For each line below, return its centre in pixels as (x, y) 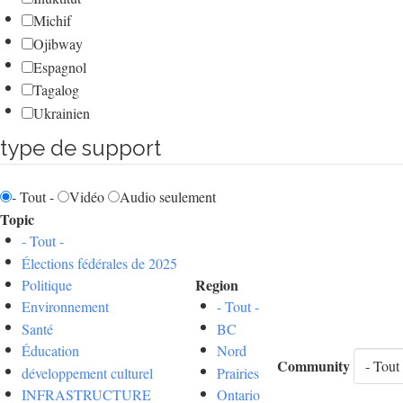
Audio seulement (168, 197)
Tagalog (56, 90)
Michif (52, 21)
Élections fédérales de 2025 (99, 263)
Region (217, 285)
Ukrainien (62, 112)
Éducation (50, 351)
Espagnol (60, 67)
